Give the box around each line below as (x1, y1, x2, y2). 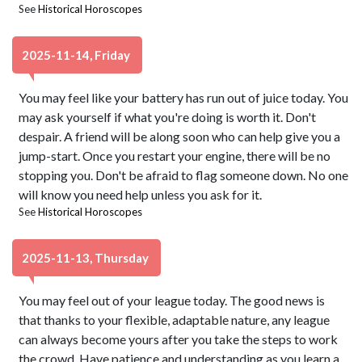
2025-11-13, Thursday (22, 250, 151, 265)
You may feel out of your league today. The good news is (19, 293, 326, 308)
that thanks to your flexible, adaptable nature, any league (19, 312, 330, 327)
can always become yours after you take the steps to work (19, 331, 339, 347)
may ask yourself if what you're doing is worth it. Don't (19, 109, 317, 124)
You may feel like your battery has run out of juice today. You (19, 90, 349, 105)
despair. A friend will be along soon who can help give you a (19, 128, 341, 144)
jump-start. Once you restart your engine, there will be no (19, 148, 331, 163)
